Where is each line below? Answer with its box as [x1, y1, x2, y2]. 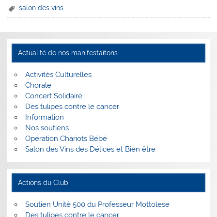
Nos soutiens [25, 124, 69, 133]
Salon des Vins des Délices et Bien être [25, 145, 155, 154]
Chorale [25, 81, 51, 90]
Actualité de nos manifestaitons [17, 49, 118, 57]
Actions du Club [17, 179, 68, 187]
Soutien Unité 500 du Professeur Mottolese [25, 200, 170, 209]
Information [25, 113, 64, 122]
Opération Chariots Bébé [25, 134, 107, 143]
